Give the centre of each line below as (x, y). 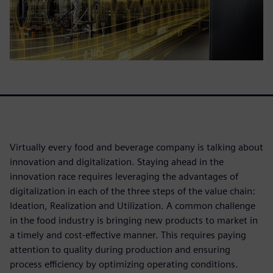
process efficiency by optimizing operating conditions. (124, 264)
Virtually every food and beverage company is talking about (136, 147)
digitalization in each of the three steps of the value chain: (133, 191)
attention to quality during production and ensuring (120, 249)
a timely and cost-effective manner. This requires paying (128, 235)
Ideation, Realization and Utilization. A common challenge (133, 205)
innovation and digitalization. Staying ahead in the (117, 161)
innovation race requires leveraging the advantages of (124, 176)
